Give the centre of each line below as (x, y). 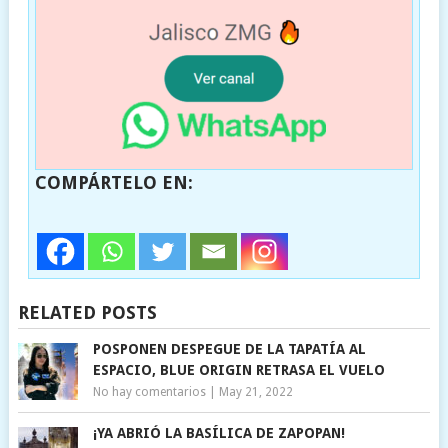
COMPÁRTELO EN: (113, 182)
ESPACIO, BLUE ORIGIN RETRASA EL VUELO (238, 369)
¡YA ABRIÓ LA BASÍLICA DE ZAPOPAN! (218, 432)
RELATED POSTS (87, 312)
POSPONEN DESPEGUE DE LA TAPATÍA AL (229, 348)
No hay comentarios (149, 391)
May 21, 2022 (255, 391)
